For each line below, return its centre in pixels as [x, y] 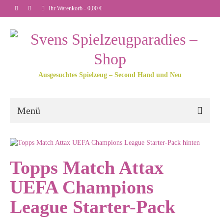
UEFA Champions [82, 187]
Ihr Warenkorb [66, 8]
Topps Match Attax [87, 167]
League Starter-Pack [93, 206]
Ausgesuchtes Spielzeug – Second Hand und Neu [110, 75]
